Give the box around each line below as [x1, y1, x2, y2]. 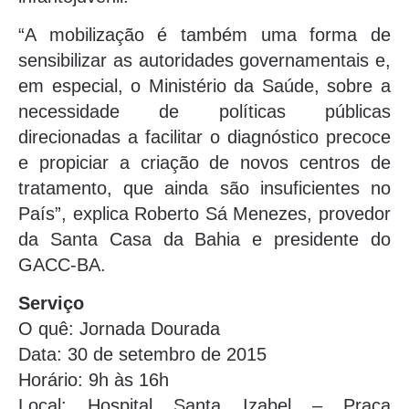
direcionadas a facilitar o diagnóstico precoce [18, 126, 391, 147]
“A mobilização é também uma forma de [18, 24, 391, 45]
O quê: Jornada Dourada [18, 319, 220, 340]
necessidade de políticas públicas [18, 100, 391, 121]
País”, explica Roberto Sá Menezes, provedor [18, 203, 391, 224]
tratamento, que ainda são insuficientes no [18, 177, 391, 198]
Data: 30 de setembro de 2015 [18, 344, 267, 365]
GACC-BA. [18, 254, 106, 275]
